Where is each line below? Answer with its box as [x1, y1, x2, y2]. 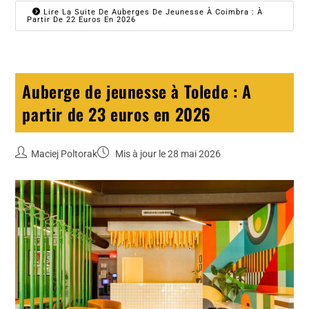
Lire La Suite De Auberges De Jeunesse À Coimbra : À [41, 7, 263, 17]
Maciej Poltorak [31, 148, 98, 159]
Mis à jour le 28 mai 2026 [113, 148, 221, 159]
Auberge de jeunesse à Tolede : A [22, 78, 252, 103]
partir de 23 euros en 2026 [22, 101, 212, 126]
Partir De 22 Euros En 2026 [27, 14, 137, 24]
